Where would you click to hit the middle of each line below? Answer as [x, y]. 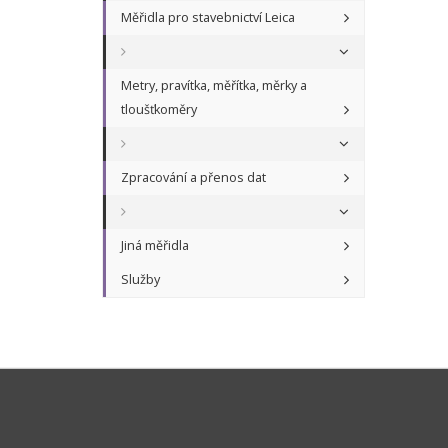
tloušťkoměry [159, 110]
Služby [140, 280]
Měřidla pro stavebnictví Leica [208, 18]
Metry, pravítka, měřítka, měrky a [214, 86]
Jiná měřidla [155, 246]
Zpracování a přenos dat [193, 178]
